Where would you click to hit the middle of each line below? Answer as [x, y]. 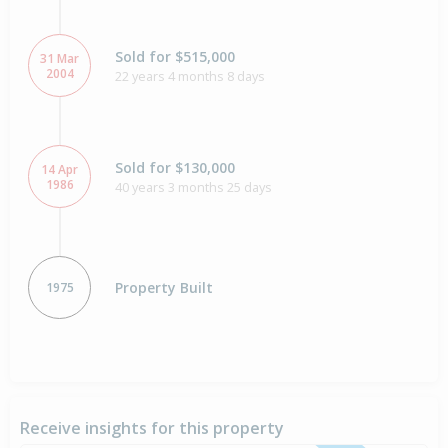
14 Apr [59, 169]
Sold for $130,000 [175, 167]
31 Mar [59, 58]
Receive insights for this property [152, 428]
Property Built [164, 288]
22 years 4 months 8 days [190, 75]
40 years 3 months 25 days [193, 186]
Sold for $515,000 [175, 56]
